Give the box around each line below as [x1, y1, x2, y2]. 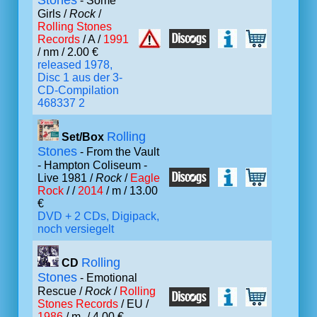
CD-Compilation [38, 84, 119, 96]
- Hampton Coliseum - [38, 159, 147, 171]
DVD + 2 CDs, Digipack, [38, 210, 159, 222]
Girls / [38, 8, 69, 20]
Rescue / [38, 285, 85, 297]
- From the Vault [77, 146, 159, 158]
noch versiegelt [38, 223, 114, 235]
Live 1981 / [38, 172, 96, 184]
